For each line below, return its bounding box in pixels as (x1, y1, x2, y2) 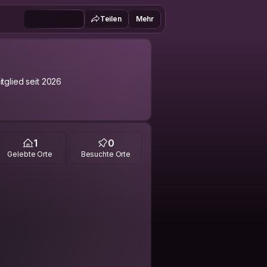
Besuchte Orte (80, 149, 131, 159)
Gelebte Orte (7, 149, 52, 159)
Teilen (100, 14, 122, 23)
